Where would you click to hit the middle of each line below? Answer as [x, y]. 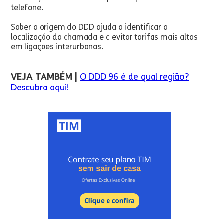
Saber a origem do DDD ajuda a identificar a [89, 27]
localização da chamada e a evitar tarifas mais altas [104, 37]
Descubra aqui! [40, 88]
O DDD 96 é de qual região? [134, 77]
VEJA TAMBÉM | [44, 77]
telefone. [27, 8]
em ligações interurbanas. [57, 47]
